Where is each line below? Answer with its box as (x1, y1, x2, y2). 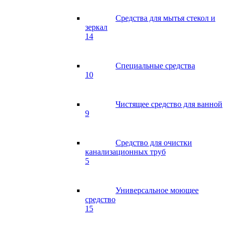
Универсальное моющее (116, 186, 199, 195)
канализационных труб (85, 147, 166, 156)
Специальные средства (116, 61, 195, 70)
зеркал (85, 23, 107, 31)
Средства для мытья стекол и (116, 14, 215, 22)
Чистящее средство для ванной (116, 100, 222, 108)
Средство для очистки (116, 138, 192, 147)
